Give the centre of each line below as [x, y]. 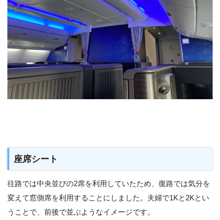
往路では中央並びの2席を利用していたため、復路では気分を [109, 183]
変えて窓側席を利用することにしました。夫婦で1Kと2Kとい [108, 197]
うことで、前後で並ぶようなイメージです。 [81, 212]
